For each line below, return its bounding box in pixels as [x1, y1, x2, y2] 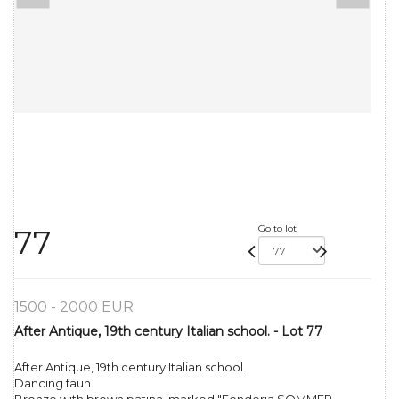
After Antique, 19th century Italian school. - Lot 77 [14, 323, 322, 340]
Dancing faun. [14, 376, 94, 391]
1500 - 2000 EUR [14, 298, 134, 316]
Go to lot [257, 223, 297, 235]
